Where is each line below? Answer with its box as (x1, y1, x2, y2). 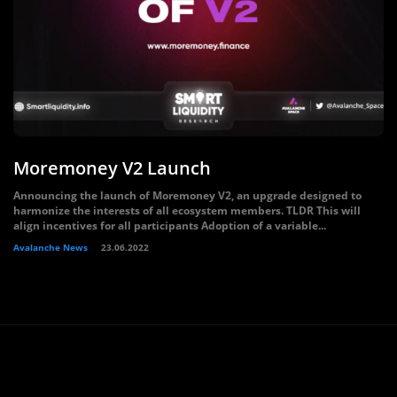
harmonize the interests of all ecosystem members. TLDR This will (13, 203, 361, 218)
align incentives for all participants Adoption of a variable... (13, 218, 326, 233)
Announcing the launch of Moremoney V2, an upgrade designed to (13, 188, 362, 203)
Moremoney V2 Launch (13, 156, 211, 180)
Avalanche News (13, 241, 88, 253)
